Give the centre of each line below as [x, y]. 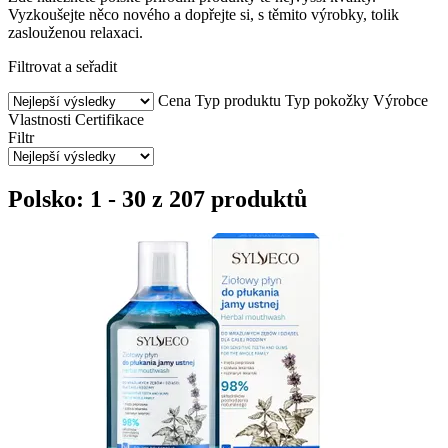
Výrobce [400, 100]
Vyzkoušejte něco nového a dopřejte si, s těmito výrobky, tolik [203, 14]
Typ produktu [238, 100]
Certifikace [109, 119]
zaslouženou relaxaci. [75, 32]
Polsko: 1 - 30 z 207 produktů [157, 198]
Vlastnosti [39, 119]
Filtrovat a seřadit [62, 66]
